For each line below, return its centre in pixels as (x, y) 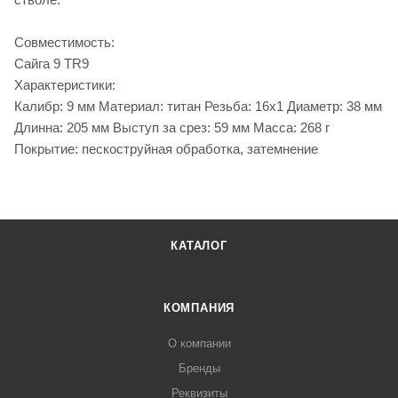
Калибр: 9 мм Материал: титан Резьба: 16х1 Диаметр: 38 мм (198, 106)
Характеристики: (65, 84)
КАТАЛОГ (199, 246)
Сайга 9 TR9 (52, 63)
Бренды (199, 368)
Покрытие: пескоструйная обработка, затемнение (166, 148)
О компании (199, 343)
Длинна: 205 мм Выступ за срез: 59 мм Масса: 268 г (172, 127)
